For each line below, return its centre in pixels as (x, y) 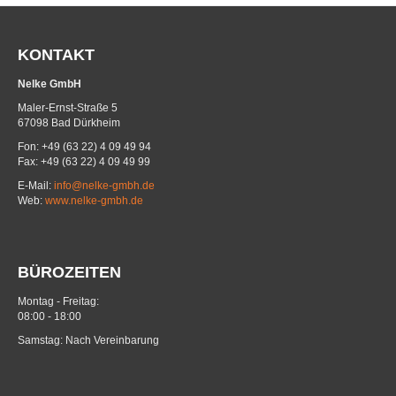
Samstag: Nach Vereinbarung (88, 341)
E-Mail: (36, 186)
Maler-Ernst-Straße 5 (68, 108)
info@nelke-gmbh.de (104, 186)
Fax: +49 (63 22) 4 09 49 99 (84, 162)
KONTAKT (56, 55)
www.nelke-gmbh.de (94, 201)
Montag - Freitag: (58, 302)
